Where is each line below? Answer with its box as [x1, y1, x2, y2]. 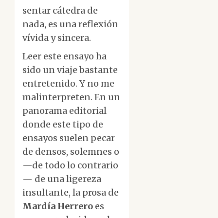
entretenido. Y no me [22, 78, 114, 90]
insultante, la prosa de [22, 187, 119, 199]
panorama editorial [22, 105, 107, 117]
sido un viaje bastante [22, 64, 118, 76]
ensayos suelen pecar [22, 132, 115, 144]
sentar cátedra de [22, 5, 98, 17]
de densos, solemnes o [22, 146, 119, 158]
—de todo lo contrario [22, 160, 118, 171]
